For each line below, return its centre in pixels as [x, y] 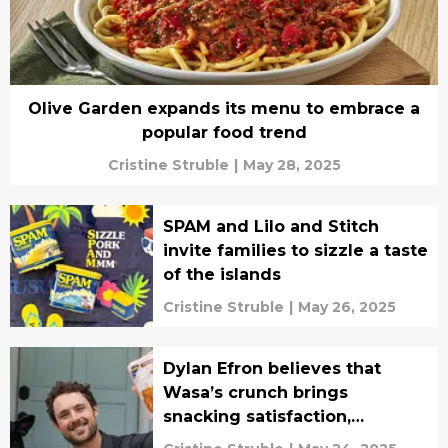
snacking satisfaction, [256, 416]
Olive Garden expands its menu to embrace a [224, 108]
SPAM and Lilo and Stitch [270, 226]
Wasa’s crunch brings [255, 392]
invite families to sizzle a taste [295, 250]
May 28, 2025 [291, 165]
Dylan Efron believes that [271, 368]
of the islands [221, 274]
